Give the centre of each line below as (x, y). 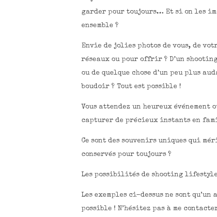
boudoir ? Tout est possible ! (132, 86)
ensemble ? (100, 25)
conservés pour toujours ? (127, 154)
